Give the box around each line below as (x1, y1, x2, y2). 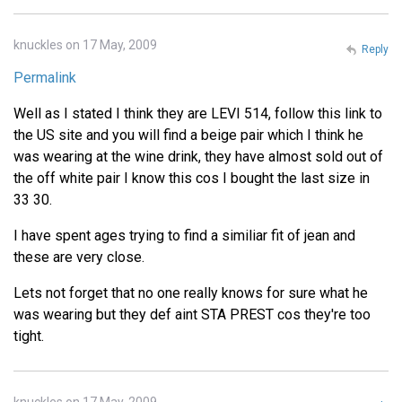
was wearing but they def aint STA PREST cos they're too (13, 305, 371, 323)
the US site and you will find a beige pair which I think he (13, 126, 363, 144)
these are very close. (13, 248, 144, 266)
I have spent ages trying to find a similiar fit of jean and (13, 226, 355, 244)
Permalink (13, 68, 76, 86)
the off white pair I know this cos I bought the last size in (13, 169, 370, 187)
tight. (13, 327, 44, 345)
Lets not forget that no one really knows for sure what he (13, 284, 368, 301)
